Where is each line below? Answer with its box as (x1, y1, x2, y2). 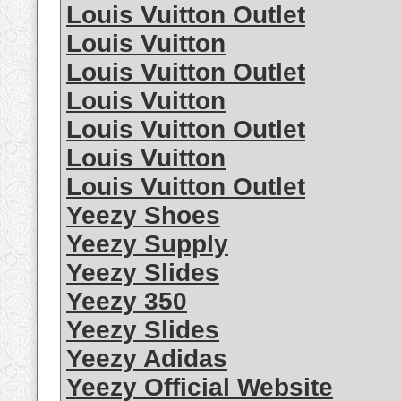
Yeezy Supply (66, 230, 228, 259)
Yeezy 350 (66, 287, 187, 316)
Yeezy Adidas (66, 345, 227, 373)
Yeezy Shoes (66, 201, 220, 230)
